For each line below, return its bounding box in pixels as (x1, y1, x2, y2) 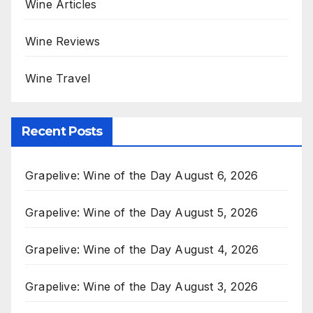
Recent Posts (22, 123, 103, 139)
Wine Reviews (25, 34, 101, 49)
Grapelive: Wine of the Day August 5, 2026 (25, 205, 259, 219)
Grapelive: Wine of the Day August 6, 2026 (25, 168, 259, 182)
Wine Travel (25, 71, 91, 86)
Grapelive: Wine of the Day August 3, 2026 (25, 279, 259, 293)
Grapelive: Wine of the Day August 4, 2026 (25, 242, 259, 256)
